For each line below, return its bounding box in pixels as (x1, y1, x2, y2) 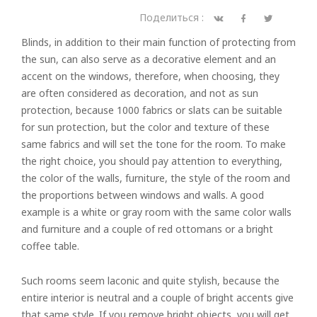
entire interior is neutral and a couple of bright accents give (21, 291, 294, 304)
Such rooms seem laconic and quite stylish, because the (21, 274, 279, 287)
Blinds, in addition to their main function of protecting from (21, 35, 296, 49)
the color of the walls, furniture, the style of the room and (21, 171, 290, 185)
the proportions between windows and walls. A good (21, 188, 264, 202)
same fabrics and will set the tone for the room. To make (21, 137, 286, 151)
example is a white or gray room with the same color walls (21, 205, 292, 219)
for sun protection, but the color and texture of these (21, 120, 270, 134)
